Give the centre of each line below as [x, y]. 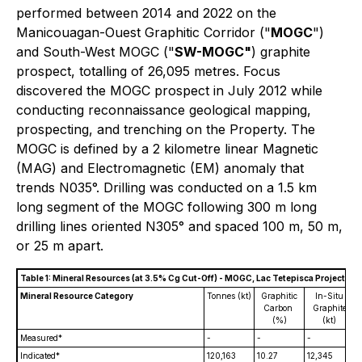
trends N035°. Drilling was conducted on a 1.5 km [166, 187]
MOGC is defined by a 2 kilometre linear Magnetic [167, 149]
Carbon [279, 308]
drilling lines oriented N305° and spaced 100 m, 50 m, [179, 226]
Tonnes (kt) [229, 296]
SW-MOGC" [213, 52]
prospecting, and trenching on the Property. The [166, 129]
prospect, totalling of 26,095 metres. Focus [148, 71]
